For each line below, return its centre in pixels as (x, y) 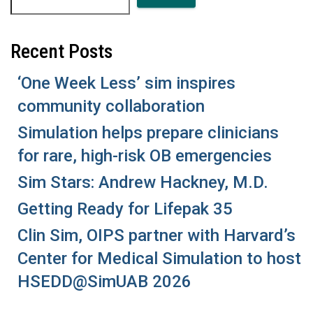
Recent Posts (61, 51)
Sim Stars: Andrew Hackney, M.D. (143, 182)
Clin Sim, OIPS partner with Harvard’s (156, 235)
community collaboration (111, 106)
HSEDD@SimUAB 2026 (104, 281)
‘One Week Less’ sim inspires (126, 83)
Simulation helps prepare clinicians (148, 132)
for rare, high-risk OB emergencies (145, 155)
